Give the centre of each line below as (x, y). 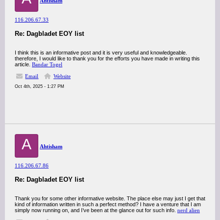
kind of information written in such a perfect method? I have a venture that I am (108, 204)
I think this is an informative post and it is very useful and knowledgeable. (101, 53)
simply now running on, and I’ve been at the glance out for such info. (96, 210)
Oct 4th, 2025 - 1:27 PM (40, 86)
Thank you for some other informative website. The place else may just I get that (110, 198)
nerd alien (189, 210)
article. (23, 64)
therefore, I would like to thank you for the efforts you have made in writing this (107, 58)
